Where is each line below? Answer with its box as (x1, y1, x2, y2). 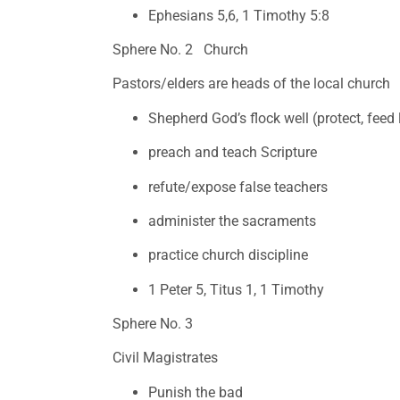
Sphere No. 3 (112, 315, 197, 333)
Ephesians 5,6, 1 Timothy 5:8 (148, 6, 330, 24)
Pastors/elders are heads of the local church (112, 75, 391, 93)
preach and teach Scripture (148, 144, 318, 162)
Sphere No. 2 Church (112, 40, 249, 58)
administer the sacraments (148, 212, 321, 229)
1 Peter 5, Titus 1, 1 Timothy (148, 280, 325, 298)
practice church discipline (148, 246, 309, 264)
